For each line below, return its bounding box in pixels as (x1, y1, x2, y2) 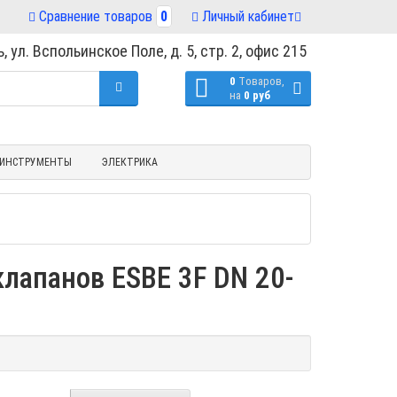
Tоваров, (238, 74, 284, 89)
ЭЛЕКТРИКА (101, 155, 158, 168)
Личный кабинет (202, 7, 294, 25)
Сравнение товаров (39, 7, 152, 25)
